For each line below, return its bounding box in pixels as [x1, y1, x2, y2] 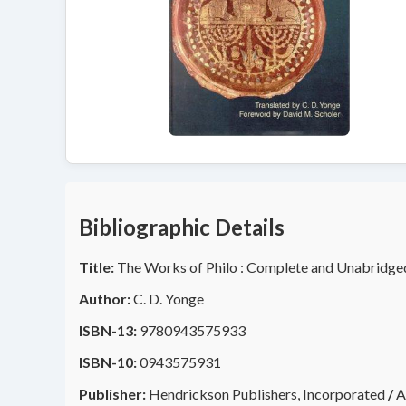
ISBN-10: [79, 353, 137, 372]
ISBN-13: [79, 322, 137, 340]
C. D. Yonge [130, 290, 204, 308]
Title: [79, 258, 114, 276]
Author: [79, 290, 130, 308]
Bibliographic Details [79, 214, 285, 241]
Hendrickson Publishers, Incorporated [146, 385, 385, 403]
